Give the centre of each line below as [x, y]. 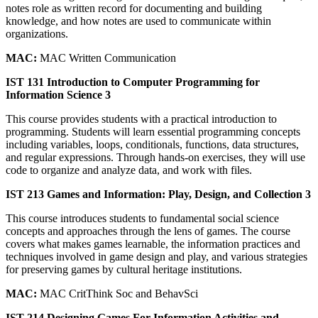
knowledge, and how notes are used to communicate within [138, 21]
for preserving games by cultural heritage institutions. [124, 269]
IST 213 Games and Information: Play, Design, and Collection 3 [158, 194]
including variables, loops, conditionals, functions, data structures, [152, 144]
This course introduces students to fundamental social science [142, 218]
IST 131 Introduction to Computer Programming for [133, 82]
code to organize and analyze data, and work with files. [129, 170]
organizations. [37, 33]
